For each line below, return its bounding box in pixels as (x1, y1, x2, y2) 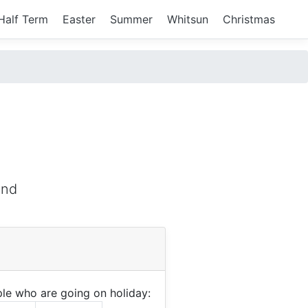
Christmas (223, 12, 275, 26)
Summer (110, 12, 153, 26)
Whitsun (167, 12, 208, 26)
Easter (63, 12, 96, 26)
